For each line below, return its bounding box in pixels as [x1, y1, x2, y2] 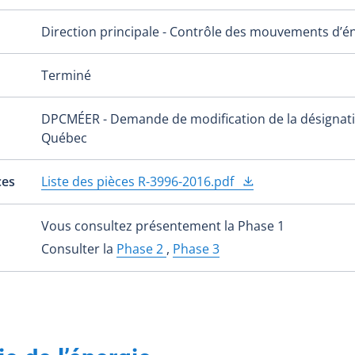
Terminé [41, 67, 91, 85]
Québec [41, 129, 87, 147]
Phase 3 [173, 240, 219, 258]
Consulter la [41, 240, 116, 258]
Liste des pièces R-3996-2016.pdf [41, 173, 237, 191]
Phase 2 [116, 240, 166, 258]
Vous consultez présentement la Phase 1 [41, 217, 284, 235]
